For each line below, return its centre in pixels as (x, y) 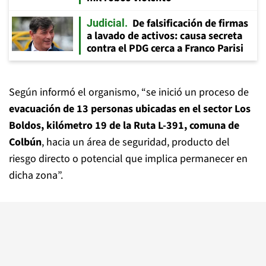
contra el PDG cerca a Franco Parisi (165, 48)
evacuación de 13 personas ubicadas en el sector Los (130, 109)
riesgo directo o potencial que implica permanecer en (128, 159)
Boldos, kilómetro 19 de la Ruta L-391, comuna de (124, 126)
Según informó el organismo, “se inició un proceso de (129, 92)
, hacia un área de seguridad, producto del (136, 142)
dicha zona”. (36, 175)
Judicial (106, 23)
